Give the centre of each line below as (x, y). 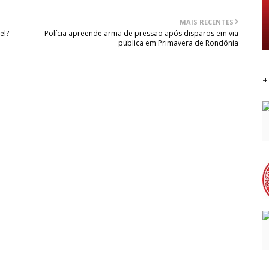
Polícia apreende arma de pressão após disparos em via (142, 34)
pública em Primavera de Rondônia (179, 43)
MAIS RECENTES (207, 22)
